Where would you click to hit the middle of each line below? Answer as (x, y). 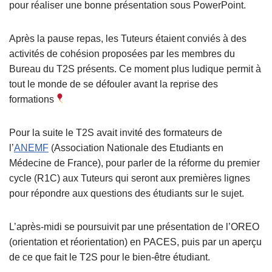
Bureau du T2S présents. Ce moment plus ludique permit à (135, 69)
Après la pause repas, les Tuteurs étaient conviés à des (128, 38)
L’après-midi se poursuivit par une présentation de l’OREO (134, 226)
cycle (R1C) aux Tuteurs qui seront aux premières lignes (130, 178)
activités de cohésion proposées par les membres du (122, 53)
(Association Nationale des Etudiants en (136, 148)
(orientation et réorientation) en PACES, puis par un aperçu (135, 242)
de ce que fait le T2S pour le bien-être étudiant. (110, 257)
